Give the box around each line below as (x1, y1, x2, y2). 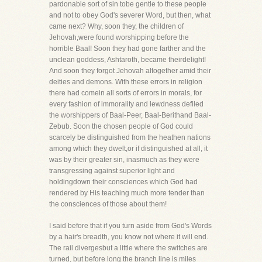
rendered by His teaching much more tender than (49, 189, 205, 197)
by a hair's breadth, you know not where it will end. (49, 233, 208, 241)
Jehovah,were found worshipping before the (49, 33, 189, 42)
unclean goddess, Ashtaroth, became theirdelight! (49, 56, 206, 64)
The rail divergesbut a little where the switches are (49, 244, 208, 252)
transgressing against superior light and (49, 167, 175, 175)
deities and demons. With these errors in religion (49, 78, 202, 86)
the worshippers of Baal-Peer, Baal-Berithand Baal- (49, 111, 211, 119)
